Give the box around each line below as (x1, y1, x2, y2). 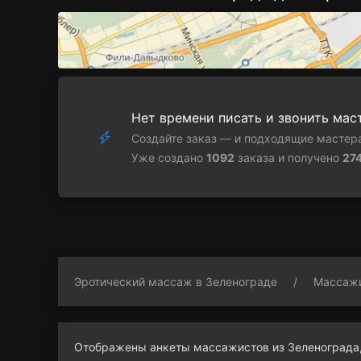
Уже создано (131, 151, 206, 165)
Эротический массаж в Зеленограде (74, 275, 277, 289)
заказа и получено (234, 151, 342, 165)
